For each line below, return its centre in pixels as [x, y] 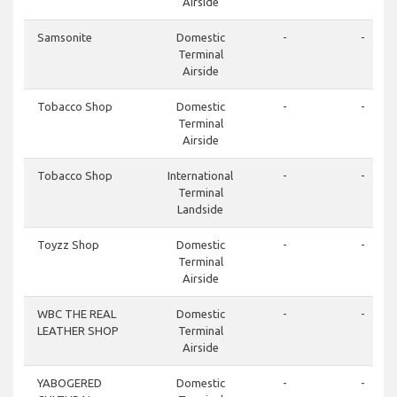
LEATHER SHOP [78, 331]
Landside [200, 210]
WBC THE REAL [77, 314]
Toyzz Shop [68, 245]
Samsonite [65, 38]
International [200, 176]
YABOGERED [70, 383]
